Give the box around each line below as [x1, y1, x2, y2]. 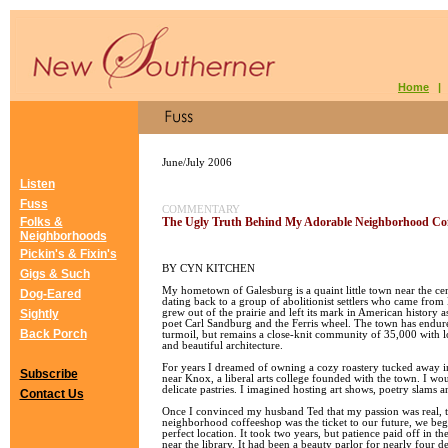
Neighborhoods [19, 229, 107, 243]
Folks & [19, 215, 63, 229]
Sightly [19, 307, 59, 321]
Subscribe [19, 367, 78, 381]
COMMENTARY [162, 204, 240, 215]
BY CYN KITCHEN [162, 263, 255, 274]
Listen [19, 177, 55, 191]
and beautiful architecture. [162, 340, 283, 351]
